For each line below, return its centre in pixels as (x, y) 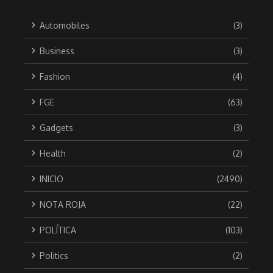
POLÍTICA (58, 230)
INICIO (51, 179)
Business (57, 51)
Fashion (55, 76)
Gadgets (56, 127)
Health (53, 153)
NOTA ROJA (63, 204)
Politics (54, 255)
